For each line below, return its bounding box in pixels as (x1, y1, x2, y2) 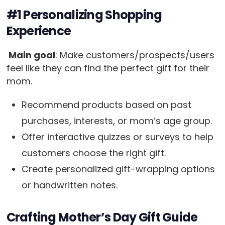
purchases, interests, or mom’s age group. (21, 115, 214, 127)
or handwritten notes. (21, 179, 118, 191)
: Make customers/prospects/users (55, 49, 214, 61)
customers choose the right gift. (21, 147, 166, 159)
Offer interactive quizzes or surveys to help (21, 131, 213, 143)
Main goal (6, 49, 55, 61)
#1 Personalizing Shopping (6, 7, 162, 23)
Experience (6, 23, 71, 39)
